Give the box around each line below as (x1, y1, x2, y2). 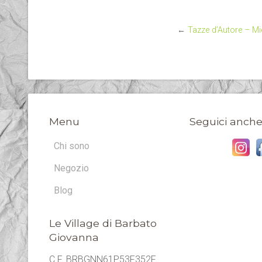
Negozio (54, 163, 89, 174)
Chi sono (54, 140, 89, 151)
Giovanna (49, 231, 99, 243)
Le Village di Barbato (49, 217, 157, 229)
